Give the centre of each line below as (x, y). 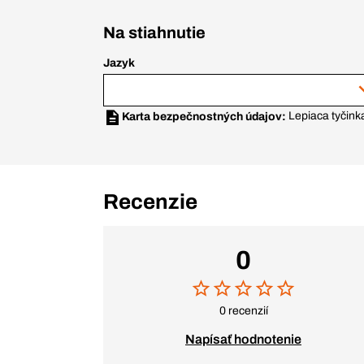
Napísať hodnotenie (243, 339)
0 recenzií (243, 311)
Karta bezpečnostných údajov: (206, 117)
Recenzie (150, 201)
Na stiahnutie (154, 32)
